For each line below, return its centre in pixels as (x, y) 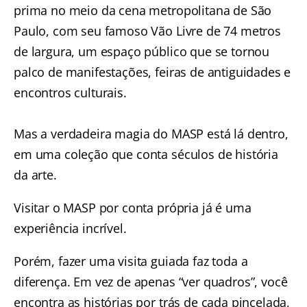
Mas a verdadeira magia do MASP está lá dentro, (151, 134)
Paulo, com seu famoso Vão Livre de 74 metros (147, 31)
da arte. (35, 175)
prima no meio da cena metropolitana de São (143, 10)
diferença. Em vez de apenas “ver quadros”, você (151, 282)
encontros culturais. (70, 93)
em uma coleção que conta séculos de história (146, 154)
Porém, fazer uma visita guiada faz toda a (131, 261)
